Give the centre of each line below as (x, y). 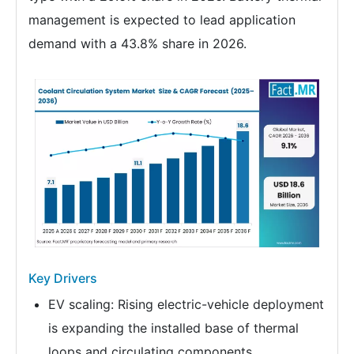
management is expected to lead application (162, 20)
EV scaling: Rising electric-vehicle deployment (186, 304)
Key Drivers (63, 278)
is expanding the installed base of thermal (173, 328)
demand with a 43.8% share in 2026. (137, 43)
